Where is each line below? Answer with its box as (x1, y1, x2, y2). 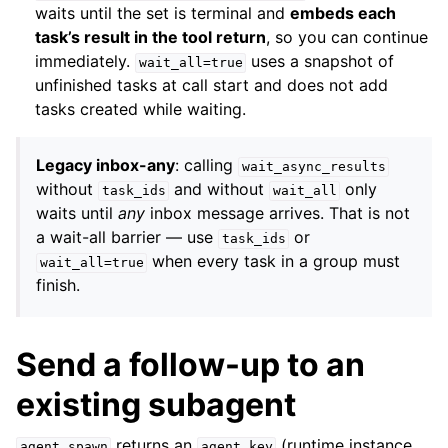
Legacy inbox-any (36, 155, 175, 176)
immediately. (35, 51, 136, 72)
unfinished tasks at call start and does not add (35, 75, 389, 96)
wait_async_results (241, 159, 386, 175)
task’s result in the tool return (35, 27, 267, 48)
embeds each (290, 3, 397, 24)
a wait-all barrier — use (36, 227, 218, 248)
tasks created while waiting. (35, 99, 247, 120)
